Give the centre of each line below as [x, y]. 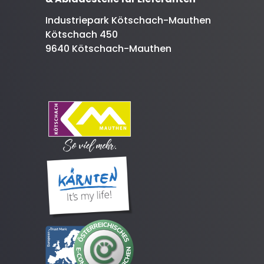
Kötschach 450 [82, 34]
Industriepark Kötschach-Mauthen [128, 20]
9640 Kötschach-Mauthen [108, 48]
